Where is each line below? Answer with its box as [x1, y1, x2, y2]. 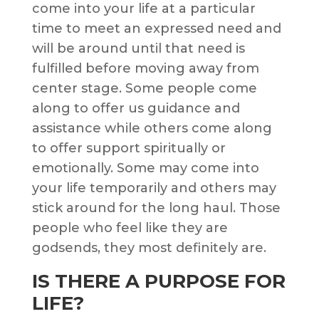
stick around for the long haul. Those [31, 200, 281, 216]
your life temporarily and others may [31, 180, 276, 197]
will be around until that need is [31, 41, 245, 57]
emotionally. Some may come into [31, 160, 259, 177]
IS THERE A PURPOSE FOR [31, 270, 286, 293]
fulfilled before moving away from [31, 61, 259, 77]
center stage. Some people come [31, 80, 257, 97]
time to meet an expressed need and [31, 21, 281, 37]
